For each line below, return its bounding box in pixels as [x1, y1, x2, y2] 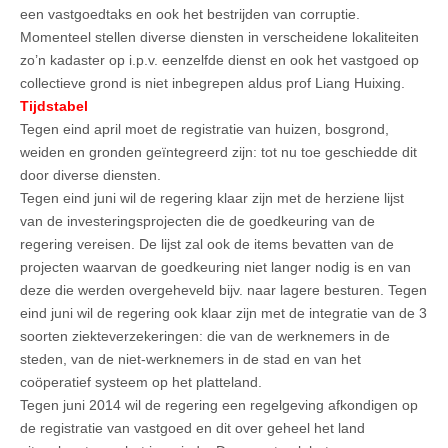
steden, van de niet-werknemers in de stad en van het [20, 350, 361, 367]
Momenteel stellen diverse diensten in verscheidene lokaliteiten [20, 28, 419, 45]
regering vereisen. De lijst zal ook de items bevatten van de [20, 235, 394, 252]
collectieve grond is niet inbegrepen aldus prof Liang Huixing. [20, 74, 405, 91]
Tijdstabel [20, 97, 88, 114]
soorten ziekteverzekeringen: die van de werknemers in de [20, 327, 390, 344]
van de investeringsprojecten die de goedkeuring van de [20, 212, 375, 229]
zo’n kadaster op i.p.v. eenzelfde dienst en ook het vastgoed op [20, 51, 419, 68]
